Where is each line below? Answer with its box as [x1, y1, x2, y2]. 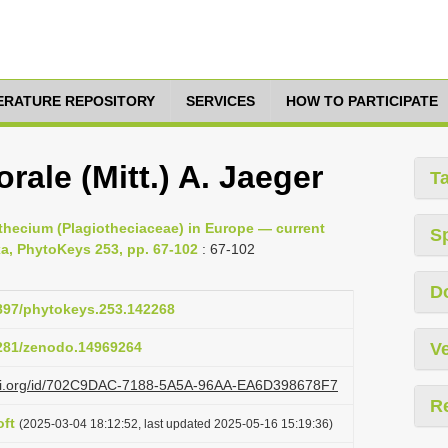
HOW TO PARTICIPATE [286, 93, 438, 109]
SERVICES [186, 93, 255, 109]
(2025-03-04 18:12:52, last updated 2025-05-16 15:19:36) [19, 417, 333, 430]
